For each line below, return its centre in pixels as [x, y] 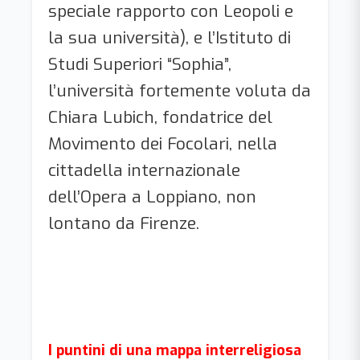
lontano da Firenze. [126, 223]
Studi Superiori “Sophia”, [140, 64]
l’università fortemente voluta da [180, 91]
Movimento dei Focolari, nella [163, 144]
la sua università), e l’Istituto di [170, 38]
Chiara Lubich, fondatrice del [160, 117]
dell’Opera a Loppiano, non [152, 197]
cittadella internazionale [144, 170]
